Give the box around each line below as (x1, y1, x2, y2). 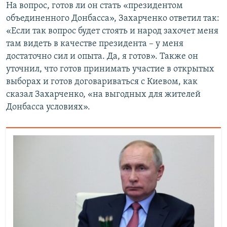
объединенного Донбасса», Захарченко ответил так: (6, 14, 219, 24)
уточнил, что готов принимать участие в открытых (6, 64, 214, 74)
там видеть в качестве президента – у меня (6, 39, 183, 49)
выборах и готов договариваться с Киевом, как (6, 77, 198, 87)
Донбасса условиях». (6, 102, 90, 112)
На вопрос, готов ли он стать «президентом (6, 1, 183, 11)
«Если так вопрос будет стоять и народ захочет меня (6, 26, 218, 36)
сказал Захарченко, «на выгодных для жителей (6, 90, 201, 100)
